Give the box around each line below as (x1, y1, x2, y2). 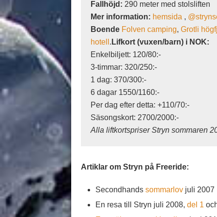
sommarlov (143, 186, 183, 194)
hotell (91, 38, 109, 46)
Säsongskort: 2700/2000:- (91, 113, 179, 122)
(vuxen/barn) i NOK (135, 38, 207, 46)
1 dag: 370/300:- (91, 76, 146, 84)
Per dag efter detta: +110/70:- (91, 101, 189, 109)
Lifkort (111, 38, 135, 46)
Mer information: (91, 13, 151, 21)
